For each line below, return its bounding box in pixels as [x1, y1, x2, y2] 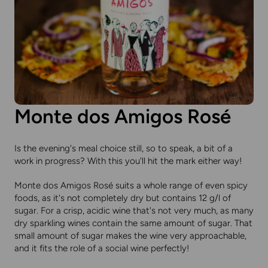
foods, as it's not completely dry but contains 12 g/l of [14, 193, 231, 204]
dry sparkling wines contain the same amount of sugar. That [14, 218, 252, 229]
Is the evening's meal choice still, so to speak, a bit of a [14, 143, 233, 154]
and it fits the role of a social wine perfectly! [14, 243, 189, 254]
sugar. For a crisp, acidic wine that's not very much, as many [14, 205, 254, 217]
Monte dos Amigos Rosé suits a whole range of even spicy [14, 180, 248, 191]
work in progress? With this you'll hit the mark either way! [14, 156, 242, 167]
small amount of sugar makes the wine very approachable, [14, 230, 246, 242]
